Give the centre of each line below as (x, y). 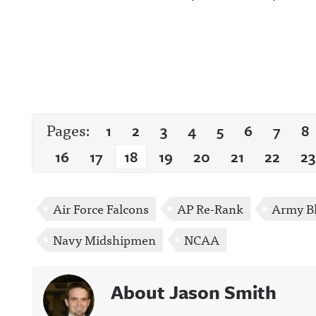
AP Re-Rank (210, 208)
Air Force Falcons (101, 208)
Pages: (70, 129)
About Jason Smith (194, 292)
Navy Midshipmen (104, 239)
